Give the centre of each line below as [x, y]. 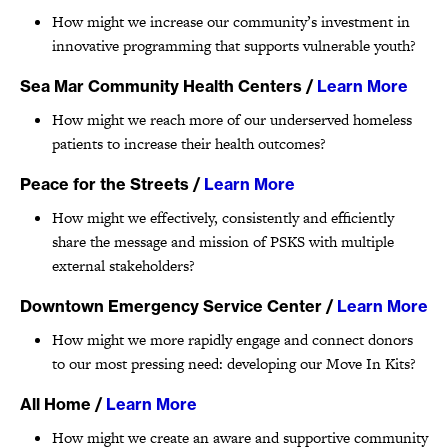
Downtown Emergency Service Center [171, 305]
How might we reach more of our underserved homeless [232, 119]
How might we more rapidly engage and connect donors [232, 339]
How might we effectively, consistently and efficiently [223, 217]
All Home [55, 403]
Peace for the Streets [104, 183]
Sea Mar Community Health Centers [161, 85]
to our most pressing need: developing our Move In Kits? [234, 363]
